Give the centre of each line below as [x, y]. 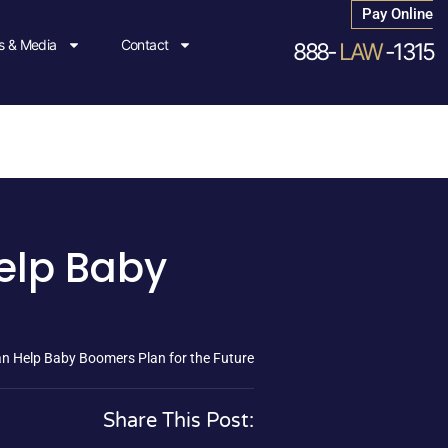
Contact [144, 45]
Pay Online [398, 14]
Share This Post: [178, 421]
